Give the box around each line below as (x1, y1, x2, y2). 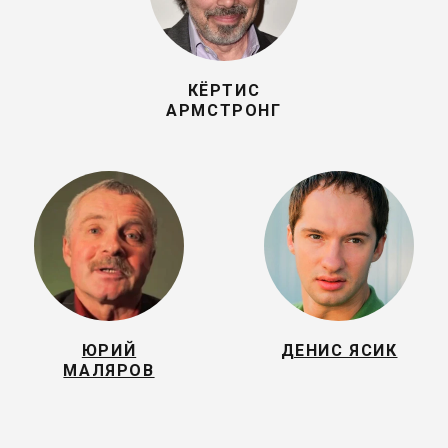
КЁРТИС (187, 81, 261, 100)
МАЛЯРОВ (63, 361, 155, 380)
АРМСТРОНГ (166, 101, 282, 120)
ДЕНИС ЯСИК (280, 341, 398, 360)
